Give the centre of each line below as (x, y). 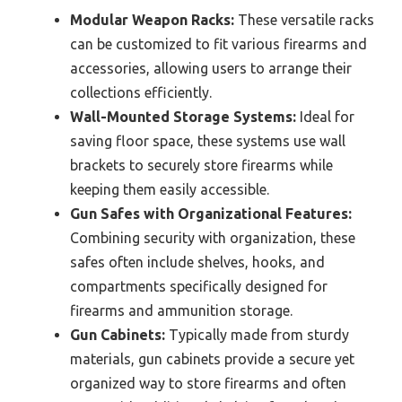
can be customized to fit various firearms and (218, 44)
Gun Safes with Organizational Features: (211, 214)
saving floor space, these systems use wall (208, 141)
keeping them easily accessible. (170, 190)
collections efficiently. (141, 93)
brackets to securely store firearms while (201, 166)
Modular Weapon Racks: (152, 20)
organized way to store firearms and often (208, 384)
